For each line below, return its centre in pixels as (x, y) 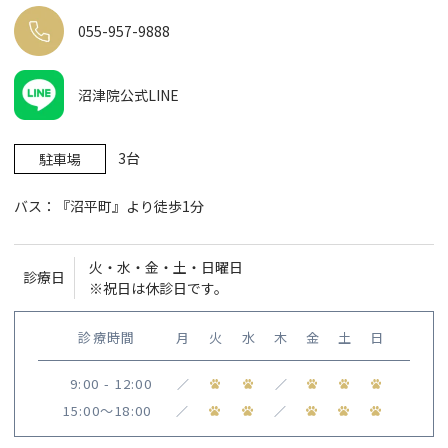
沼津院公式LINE (129, 95)
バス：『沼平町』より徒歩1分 (109, 206)
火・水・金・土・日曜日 (166, 267)
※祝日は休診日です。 (159, 288)
